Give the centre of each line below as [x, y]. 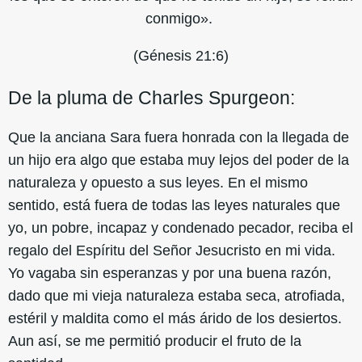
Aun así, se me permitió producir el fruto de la [155, 341]
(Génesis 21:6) [181, 55]
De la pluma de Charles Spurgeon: [152, 97]
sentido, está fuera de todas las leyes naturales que [174, 206]
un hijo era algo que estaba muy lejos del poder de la [179, 160]
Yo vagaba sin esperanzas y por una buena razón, [170, 274]
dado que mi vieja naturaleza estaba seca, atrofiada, [177, 296]
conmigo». [181, 18]
